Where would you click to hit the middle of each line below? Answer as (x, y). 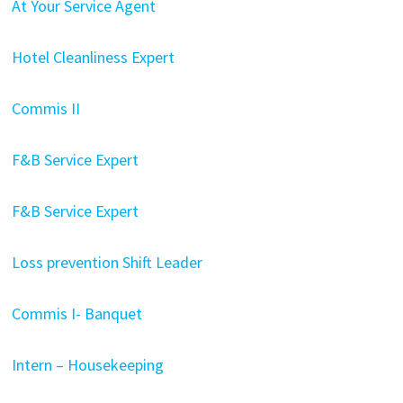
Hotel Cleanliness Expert (93, 57)
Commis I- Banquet (76, 313)
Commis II (45, 108)
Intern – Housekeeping (87, 365)
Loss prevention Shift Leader (107, 262)
